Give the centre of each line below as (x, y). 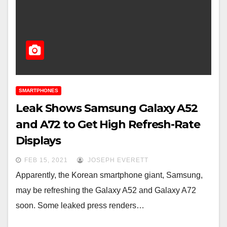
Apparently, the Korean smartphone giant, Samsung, (109, 175)
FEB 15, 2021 (46, 160)
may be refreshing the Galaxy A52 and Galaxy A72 (106, 191)
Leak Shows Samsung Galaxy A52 (107, 108)
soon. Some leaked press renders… (80, 206)
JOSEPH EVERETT (117, 160)
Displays (39, 141)
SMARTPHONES (39, 91)
